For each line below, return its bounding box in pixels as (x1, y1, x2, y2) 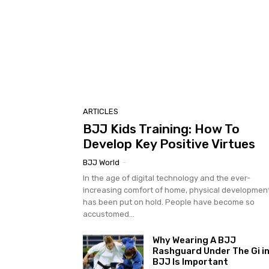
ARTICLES (83, 106, 118, 116)
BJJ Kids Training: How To (83, 121, 240, 136)
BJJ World (83, 157, 119, 167)
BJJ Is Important (152, 256, 228, 267)
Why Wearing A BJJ (152, 234, 236, 246)
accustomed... (83, 209, 134, 219)
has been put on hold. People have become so (83, 197, 255, 207)
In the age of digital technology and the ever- (83, 173, 250, 183)
